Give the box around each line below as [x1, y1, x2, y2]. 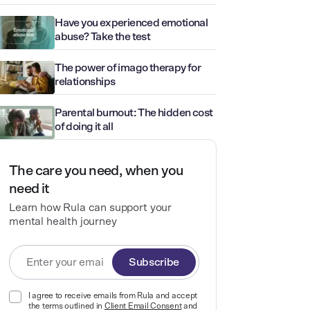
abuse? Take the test [55, 31, 151, 42]
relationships [55, 76, 116, 87]
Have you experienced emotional [55, 17, 208, 28]
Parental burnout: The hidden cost [55, 107, 213, 118]
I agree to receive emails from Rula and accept [28, 291, 198, 300]
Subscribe [128, 257, 180, 268]
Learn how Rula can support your [9, 202, 172, 213]
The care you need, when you [9, 164, 183, 178]
